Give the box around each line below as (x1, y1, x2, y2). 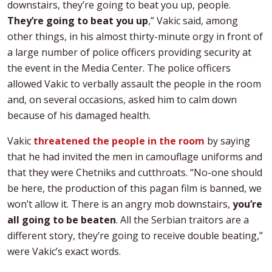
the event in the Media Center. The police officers (7, 61, 231, 75)
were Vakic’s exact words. (7, 245, 121, 259)
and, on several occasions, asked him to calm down (7, 93, 237, 107)
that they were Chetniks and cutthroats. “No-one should (7, 166, 262, 180)
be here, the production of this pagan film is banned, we (7, 182, 262, 195)
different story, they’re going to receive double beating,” (7, 229, 263, 243)
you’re (233, 197, 262, 211)
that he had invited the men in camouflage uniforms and (7, 150, 262, 164)
